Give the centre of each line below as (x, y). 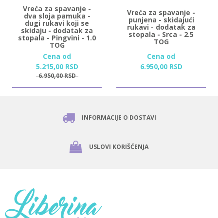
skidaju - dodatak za (57, 30)
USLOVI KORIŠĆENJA (119, 146)
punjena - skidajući (161, 19)
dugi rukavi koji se (57, 23)
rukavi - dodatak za (161, 27)
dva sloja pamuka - (57, 16)
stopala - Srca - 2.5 (161, 34)
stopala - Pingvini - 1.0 (57, 37)
